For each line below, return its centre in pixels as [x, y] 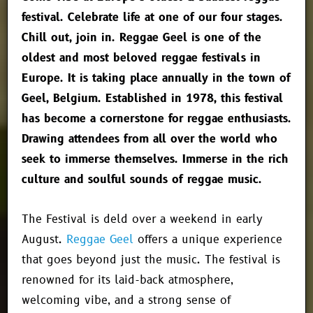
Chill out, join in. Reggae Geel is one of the [141, 37]
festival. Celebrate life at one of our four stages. [152, 17]
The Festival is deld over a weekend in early [142, 219]
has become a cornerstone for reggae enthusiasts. [156, 118]
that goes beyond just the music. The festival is [151, 260]
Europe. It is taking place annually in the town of [156, 78]
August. [44, 239]
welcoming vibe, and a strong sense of [126, 300]
